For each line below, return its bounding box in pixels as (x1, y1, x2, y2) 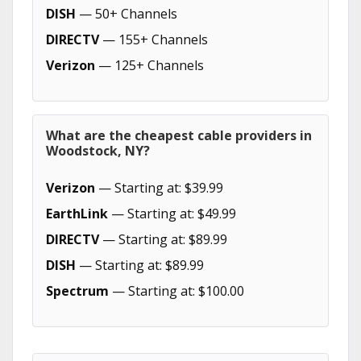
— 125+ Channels (95, 56, 204, 74)
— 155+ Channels (99, 31, 208, 48)
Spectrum (46, 282, 109, 300)
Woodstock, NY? (46, 142, 150, 160)
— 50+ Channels (76, 5, 177, 23)
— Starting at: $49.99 (108, 205, 236, 222)
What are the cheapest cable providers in (46, 127, 312, 144)
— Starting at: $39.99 (95, 179, 223, 197)
